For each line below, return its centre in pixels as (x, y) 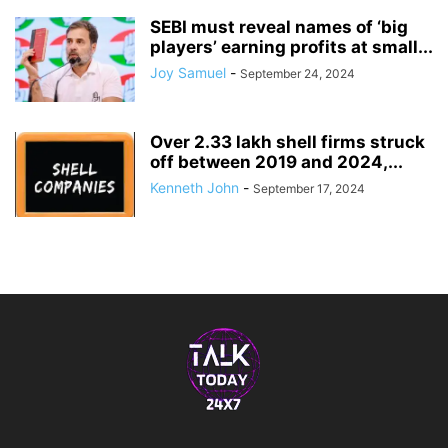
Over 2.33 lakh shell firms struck (287, 142)
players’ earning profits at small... (291, 47)
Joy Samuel (188, 73)
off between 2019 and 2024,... (276, 162)
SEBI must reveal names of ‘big (279, 27)
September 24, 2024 (297, 74)
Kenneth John (194, 188)
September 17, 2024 (309, 189)
